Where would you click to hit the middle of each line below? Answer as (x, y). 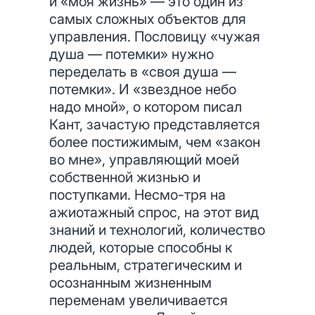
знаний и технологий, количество (157, 230)
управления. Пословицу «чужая (155, 37)
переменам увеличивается (139, 300)
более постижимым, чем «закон (155, 142)
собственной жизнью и (125, 177)
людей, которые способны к (141, 247)
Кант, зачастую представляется (155, 124)
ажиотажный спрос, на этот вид (154, 212)
